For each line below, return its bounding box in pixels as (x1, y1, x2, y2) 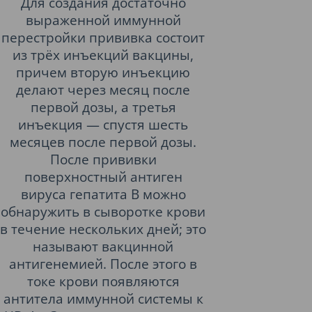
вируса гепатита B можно (20, 185, 186, 203)
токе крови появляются (26, 272, 180, 290)
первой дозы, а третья (30, 98, 176, 116)
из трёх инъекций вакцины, (13, 46, 194, 63)
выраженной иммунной (25, 11, 181, 29)
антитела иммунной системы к (3, 290, 203, 307)
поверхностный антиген (24, 168, 182, 185)
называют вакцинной (33, 237, 173, 255)
